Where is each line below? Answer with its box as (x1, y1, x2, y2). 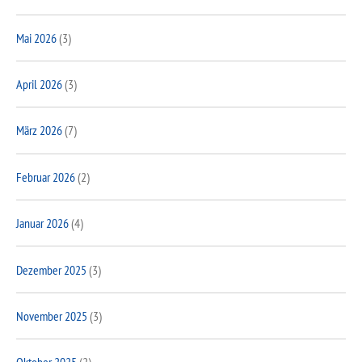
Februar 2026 (16, 168, 75, 185)
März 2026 (16, 122, 62, 139)
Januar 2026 (16, 215, 69, 232)
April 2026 (16, 76, 62, 93)
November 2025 (16, 307, 87, 324)
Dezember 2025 (16, 261, 86, 278)
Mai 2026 (16, 29, 57, 46)
